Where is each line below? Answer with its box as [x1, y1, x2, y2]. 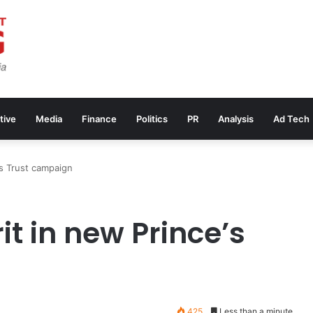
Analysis [218, 113, 254, 124]
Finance [82, 113, 117, 124]
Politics [136, 113, 168, 124]
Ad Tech [273, 113, 310, 124]
